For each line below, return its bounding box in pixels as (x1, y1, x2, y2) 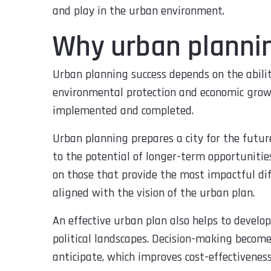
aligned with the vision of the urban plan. (53, 184, 255, 201)
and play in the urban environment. (53, 2, 224, 19)
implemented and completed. (53, 102, 194, 119)
